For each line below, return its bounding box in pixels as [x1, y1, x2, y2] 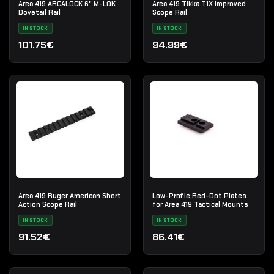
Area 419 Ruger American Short [18, 191, 121, 201]
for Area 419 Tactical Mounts [152, 200, 248, 209]
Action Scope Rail [18, 200, 77, 209]
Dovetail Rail [18, 7, 61, 17]
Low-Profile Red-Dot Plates [152, 191, 246, 201]
